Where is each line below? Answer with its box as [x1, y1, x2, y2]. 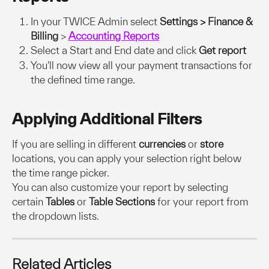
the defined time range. [31, 73, 135, 85]
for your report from [157, 196, 251, 208]
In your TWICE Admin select [31, 16, 160, 28]
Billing [31, 30, 61, 42]
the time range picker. [12, 167, 109, 179]
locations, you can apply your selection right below [12, 153, 244, 165]
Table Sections [89, 196, 157, 208]
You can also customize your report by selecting [12, 181, 231, 193]
